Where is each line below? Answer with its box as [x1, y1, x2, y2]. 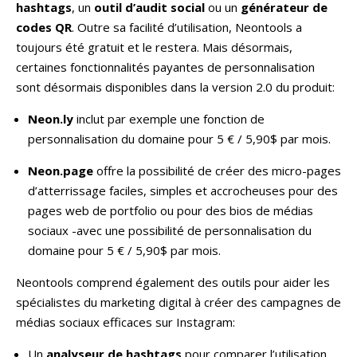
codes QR [16, 18, 72, 35]
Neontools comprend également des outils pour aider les [16, 273, 330, 290]
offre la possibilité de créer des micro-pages [93, 162, 341, 178]
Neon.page [28, 162, 93, 178]
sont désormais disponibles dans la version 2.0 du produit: [16, 78, 335, 95]
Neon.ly [28, 110, 73, 127]
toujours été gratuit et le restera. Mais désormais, [16, 38, 292, 55]
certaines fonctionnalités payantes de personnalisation [16, 58, 315, 75]
